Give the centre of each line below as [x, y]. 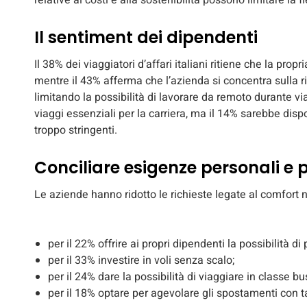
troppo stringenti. [76, 131]
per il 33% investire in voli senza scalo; [141, 261]
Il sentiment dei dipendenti [146, 38]
